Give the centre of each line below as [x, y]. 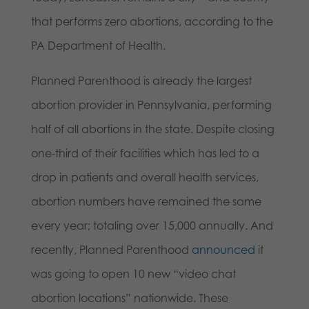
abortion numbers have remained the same [146, 202]
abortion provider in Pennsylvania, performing [151, 105]
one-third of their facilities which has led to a [145, 153]
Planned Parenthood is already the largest [141, 81]
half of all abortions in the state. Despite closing [152, 129]
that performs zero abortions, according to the [152, 22]
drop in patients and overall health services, [144, 178]
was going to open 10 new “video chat [133, 274]
